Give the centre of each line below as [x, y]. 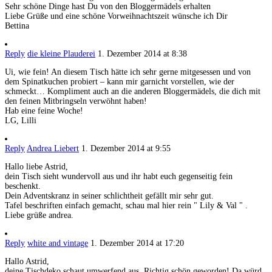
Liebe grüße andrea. [39, 216]
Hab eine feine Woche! [44, 111]
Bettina [17, 26]
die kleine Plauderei [61, 54]
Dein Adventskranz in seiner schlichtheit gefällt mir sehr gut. [109, 196]
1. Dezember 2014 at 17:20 [137, 243]
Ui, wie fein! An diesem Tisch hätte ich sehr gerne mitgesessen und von [128, 72]
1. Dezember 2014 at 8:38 [142, 54]
